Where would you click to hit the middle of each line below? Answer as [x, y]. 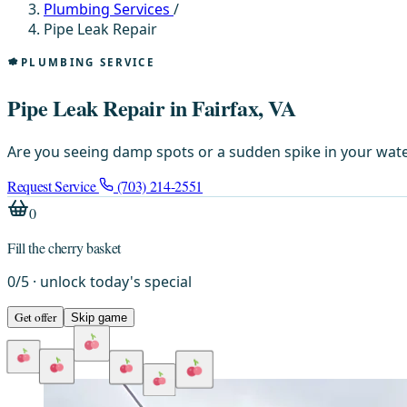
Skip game [99, 317]
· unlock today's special [110, 281]
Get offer [35, 317]
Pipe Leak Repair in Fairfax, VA [152, 107]
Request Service [53, 185]
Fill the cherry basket [64, 247]
